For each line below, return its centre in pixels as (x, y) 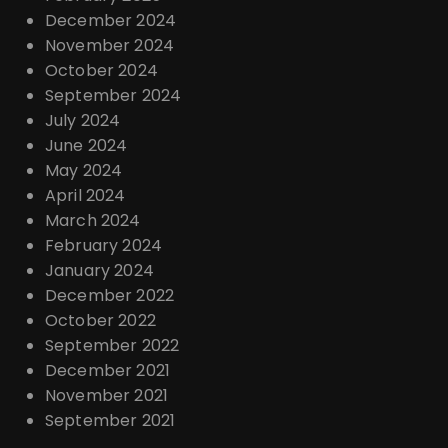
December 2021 (107, 370)
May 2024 (84, 170)
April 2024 (85, 195)
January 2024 (99, 270)
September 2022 (112, 345)
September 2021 (110, 420)
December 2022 (109, 295)
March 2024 (93, 220)
